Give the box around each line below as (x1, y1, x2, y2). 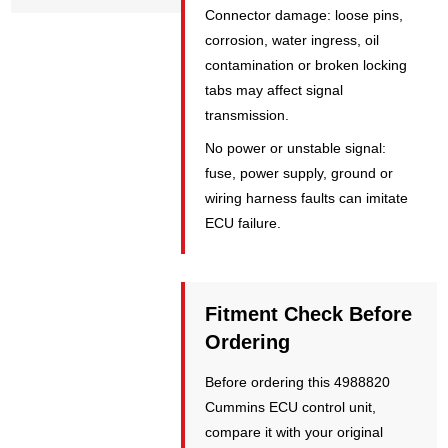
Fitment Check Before (205, 303, 413, 326)
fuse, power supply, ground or (205, 165, 394, 182)
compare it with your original (205, 424, 384, 441)
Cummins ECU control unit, (205, 399, 377, 416)
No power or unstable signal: (205, 140, 387, 157)
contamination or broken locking (205, 57, 408, 74)
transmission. (205, 107, 290, 124)
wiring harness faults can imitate (205, 190, 409, 207)
